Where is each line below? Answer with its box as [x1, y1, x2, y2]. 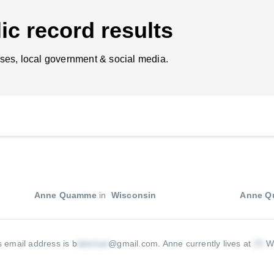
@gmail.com [108, 239, 158, 248]
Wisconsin [108, 190, 157, 200]
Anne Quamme [34, 190, 97, 200]
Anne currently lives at [162, 239, 254, 248]
